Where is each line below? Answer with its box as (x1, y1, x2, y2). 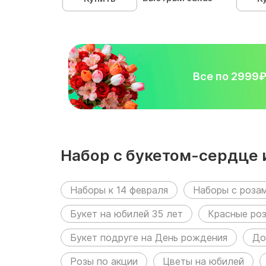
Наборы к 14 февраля (70, 183, 168, 196)
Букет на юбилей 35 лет (70, 207, 183, 220)
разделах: (61, 167, 139, 186)
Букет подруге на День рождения (70, 231, 227, 243)
